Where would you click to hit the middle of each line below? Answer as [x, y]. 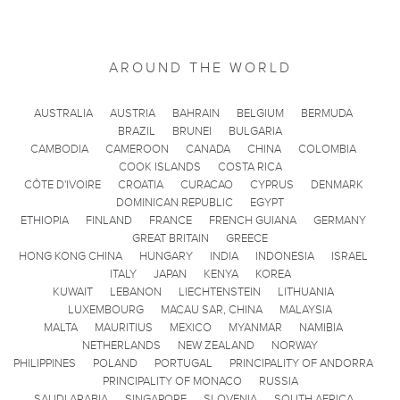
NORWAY [295, 345]
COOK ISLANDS [159, 167]
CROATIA [140, 184]
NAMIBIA [321, 327]
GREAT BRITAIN [171, 238]
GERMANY [340, 220]
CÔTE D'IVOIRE [62, 184]
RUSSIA [278, 381]
